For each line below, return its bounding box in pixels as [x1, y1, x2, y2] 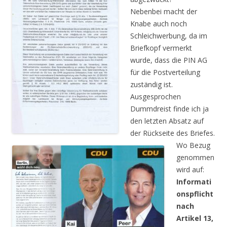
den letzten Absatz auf [130, 116, 204, 126]
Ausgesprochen [130, 91, 181, 101]
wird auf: [176, 164, 204, 174]
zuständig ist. [130, 79, 173, 89]
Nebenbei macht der [130, 6, 197, 16]
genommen [176, 152, 214, 162]
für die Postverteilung [130, 67, 200, 77]
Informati [176, 176, 211, 186]
